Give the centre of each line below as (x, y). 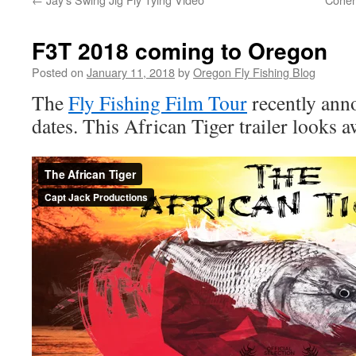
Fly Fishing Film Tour (158, 103)
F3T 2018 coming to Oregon (180, 50)
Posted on (58, 72)
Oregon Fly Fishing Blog (254, 72)
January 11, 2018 (131, 72)
